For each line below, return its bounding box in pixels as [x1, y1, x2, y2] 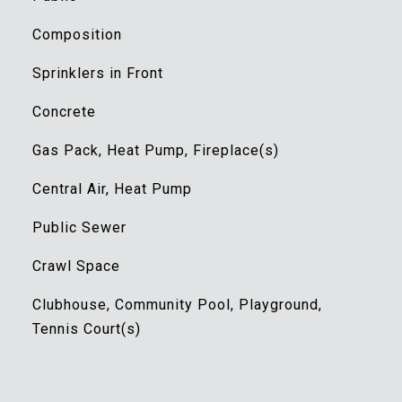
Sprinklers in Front [31, 65, 163, 82]
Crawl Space [31, 258, 120, 275]
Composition [31, 26, 122, 43]
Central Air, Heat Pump [31, 180, 192, 197]
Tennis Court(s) [31, 320, 141, 337]
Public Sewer [31, 219, 127, 236]
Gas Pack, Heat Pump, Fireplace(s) [31, 142, 279, 159]
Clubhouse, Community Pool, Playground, [31, 296, 322, 313]
